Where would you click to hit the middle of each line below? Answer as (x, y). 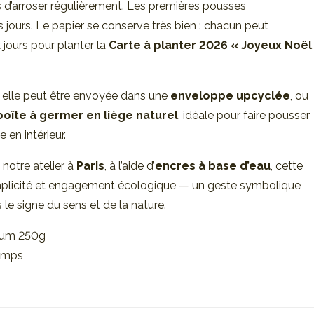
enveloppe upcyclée (230, 95)
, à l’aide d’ (130, 165)
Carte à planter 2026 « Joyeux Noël (210, 45)
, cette (287, 165)
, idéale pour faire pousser (244, 115)
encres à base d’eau (213, 165)
